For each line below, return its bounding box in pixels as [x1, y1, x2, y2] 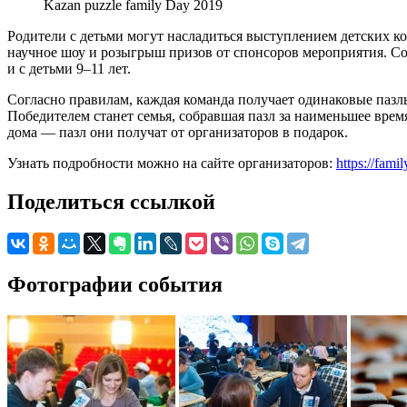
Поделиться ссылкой [7, 189, 215, 213]
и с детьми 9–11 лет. [7, 60, 131, 76]
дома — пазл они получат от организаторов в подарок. [7, 124, 348, 140]
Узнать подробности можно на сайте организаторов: [7, 154, 336, 171]
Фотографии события [7, 272, 223, 296]
